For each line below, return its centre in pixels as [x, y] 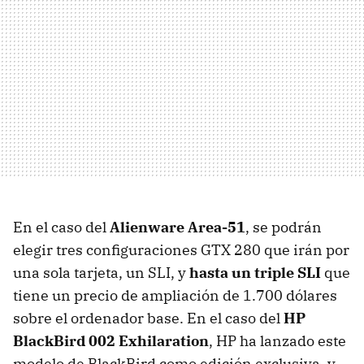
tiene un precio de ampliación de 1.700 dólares [175, 295]
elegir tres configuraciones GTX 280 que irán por [181, 249]
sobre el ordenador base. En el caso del [148, 318]
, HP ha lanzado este [277, 340]
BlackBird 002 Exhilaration [111, 340]
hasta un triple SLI [255, 272]
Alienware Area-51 [178, 227]
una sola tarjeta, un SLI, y [101, 272]
